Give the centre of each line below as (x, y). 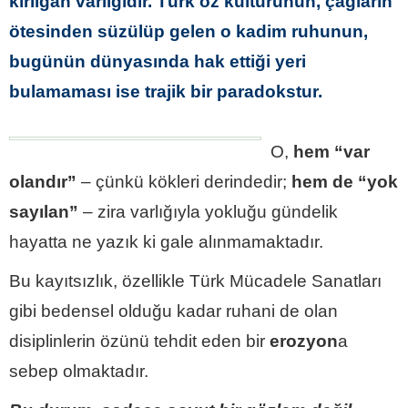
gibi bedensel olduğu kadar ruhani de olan (173, 311)
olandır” (43, 181)
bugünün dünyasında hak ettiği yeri (158, 61)
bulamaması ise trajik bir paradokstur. (166, 91)
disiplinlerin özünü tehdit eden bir (139, 341)
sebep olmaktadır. (79, 371)
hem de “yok (345, 181)
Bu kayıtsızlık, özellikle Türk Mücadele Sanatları (195, 280)
